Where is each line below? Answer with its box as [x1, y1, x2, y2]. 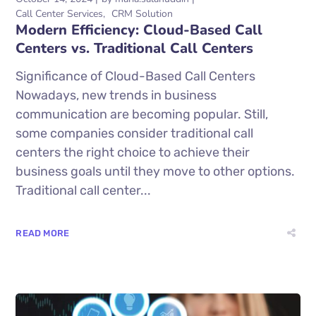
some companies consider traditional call [16, 126, 254, 142]
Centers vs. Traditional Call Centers [16, 39, 254, 59]
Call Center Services [16, 7, 104, 21]
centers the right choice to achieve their [16, 145, 250, 161]
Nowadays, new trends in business [16, 87, 217, 104]
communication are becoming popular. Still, [16, 107, 269, 123]
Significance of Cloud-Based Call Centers [16, 68, 256, 85]
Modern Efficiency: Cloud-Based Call [16, 20, 263, 40]
